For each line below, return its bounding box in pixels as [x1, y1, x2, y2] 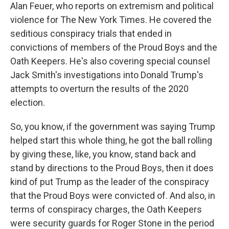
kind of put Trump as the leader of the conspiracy [10, 176, 209, 187]
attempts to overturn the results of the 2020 [10, 83, 189, 94]
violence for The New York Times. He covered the [10, 14, 212, 25]
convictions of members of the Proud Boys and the [10, 42, 217, 53]
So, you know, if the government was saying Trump [10, 121, 215, 132]
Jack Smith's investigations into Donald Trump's [10, 70, 203, 80]
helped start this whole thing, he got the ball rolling [10, 135, 212, 146]
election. [10, 97, 45, 108]
